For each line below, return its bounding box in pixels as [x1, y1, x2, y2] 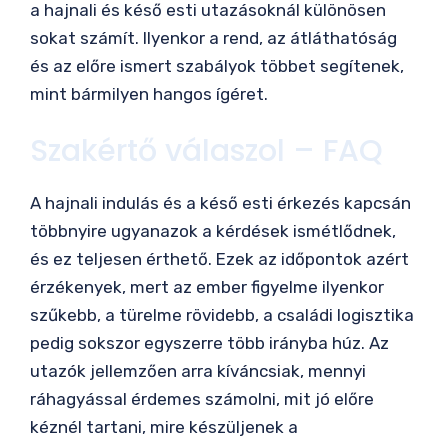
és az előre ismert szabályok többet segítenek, [30, 55, 404, 76]
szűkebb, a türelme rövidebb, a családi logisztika [30, 305, 414, 326]
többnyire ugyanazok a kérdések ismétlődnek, [30, 221, 396, 242]
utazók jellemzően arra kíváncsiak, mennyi [30, 361, 366, 382]
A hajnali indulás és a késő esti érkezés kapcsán [30, 193, 411, 214]
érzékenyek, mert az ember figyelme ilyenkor [30, 277, 384, 298]
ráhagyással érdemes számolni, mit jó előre [30, 389, 374, 410]
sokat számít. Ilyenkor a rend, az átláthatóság [30, 27, 397, 48]
